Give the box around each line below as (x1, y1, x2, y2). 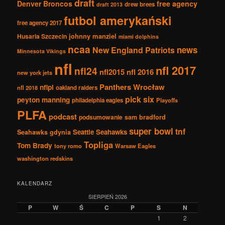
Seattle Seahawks (73, 127, 128, 137)
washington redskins (17, 154, 73, 162)
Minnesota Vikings (17, 47, 66, 55)
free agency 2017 (17, 18, 62, 27)
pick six (125, 93, 155, 105)
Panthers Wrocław (99, 81, 165, 92)
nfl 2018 (17, 83, 38, 91)
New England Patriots (92, 44, 175, 56)
